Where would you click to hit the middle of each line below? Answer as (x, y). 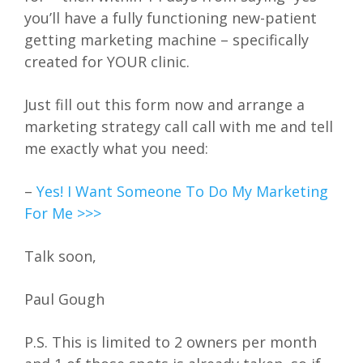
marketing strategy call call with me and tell (179, 127)
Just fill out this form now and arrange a (164, 105)
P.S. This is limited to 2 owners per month (171, 342)
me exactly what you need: (116, 149)
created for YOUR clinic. (107, 62)
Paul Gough (64, 299)
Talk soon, (60, 256)
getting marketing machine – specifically (167, 40)
